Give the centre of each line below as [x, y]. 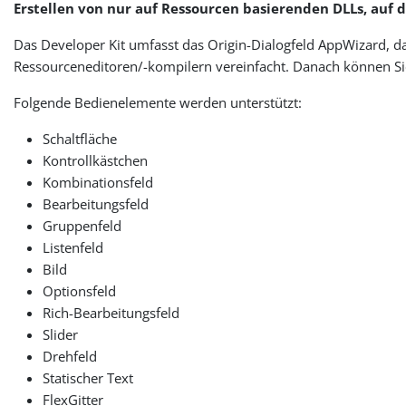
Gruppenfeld [82, 225]
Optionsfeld [80, 290]
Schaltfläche [80, 138]
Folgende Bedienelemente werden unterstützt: [158, 102]
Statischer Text [88, 377]
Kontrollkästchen [96, 160]
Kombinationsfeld [98, 182]
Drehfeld [70, 356]
